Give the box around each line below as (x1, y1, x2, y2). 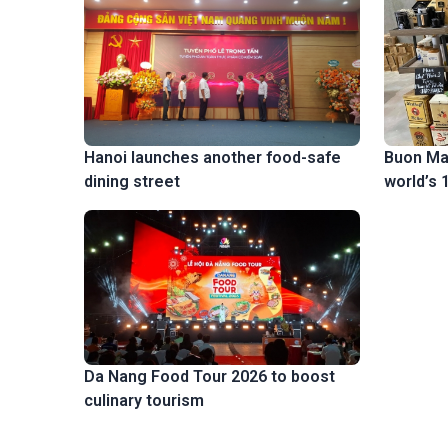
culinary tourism (84, 391, 204, 411)
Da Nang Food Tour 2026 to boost (84, 367, 335, 387)
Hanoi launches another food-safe (84, 148, 341, 168)
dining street (84, 172, 180, 192)
